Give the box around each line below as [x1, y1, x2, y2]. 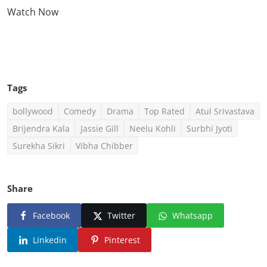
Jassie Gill [80, 122, 119, 134]
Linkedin [33, 234, 67, 246]
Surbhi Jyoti [187, 122, 232, 134]
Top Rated [144, 105, 185, 117]
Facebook [33, 210, 70, 222]
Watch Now [7, 5, 58, 18]
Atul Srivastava [195, 105, 254, 117]
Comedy [64, 105, 96, 117]
